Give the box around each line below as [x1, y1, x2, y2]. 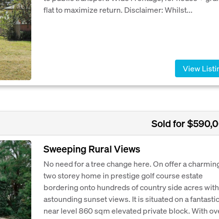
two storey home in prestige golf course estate [44, 170, 203, 180]
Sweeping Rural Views [44, 142, 140, 155]
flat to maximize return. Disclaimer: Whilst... [44, 4, 193, 15]
